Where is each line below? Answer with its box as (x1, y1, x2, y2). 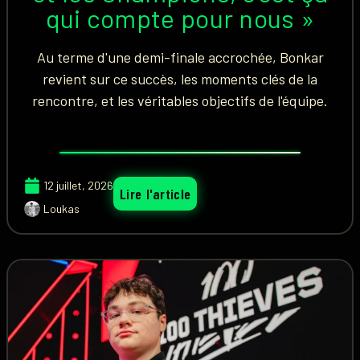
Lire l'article (120, 185, 191, 202)
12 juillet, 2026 (43, 178, 113, 192)
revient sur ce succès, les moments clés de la (43, 70, 317, 88)
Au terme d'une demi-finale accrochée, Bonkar (36, 48, 324, 66)
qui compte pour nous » (45, 2, 315, 33)
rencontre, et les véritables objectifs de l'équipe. (32, 92, 328, 109)
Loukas (43, 202, 80, 215)
